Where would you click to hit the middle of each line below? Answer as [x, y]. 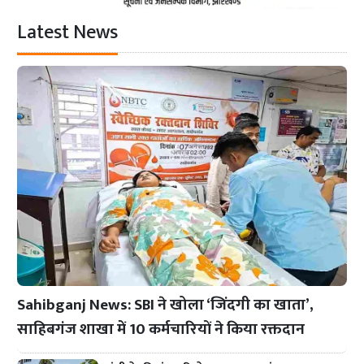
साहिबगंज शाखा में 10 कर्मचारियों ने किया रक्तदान [161, 329]
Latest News [68, 33]
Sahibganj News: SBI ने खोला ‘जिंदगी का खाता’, [166, 304]
